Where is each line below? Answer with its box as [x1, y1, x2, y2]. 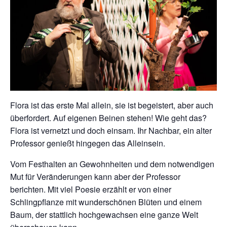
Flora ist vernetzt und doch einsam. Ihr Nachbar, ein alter [10, 125, 212, 137]
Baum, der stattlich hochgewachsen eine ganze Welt [10, 209, 198, 221]
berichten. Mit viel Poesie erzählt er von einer [10, 183, 171, 196]
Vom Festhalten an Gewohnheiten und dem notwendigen [10, 158, 214, 170]
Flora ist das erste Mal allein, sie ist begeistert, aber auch [10, 99, 213, 111]
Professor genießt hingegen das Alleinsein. [10, 137, 165, 149]
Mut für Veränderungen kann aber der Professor [10, 171, 180, 183]
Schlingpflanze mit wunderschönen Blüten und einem [10, 196, 202, 208]
